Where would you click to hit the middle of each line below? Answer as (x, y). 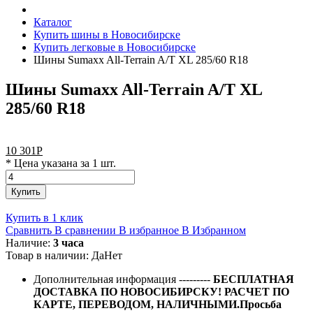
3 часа (68, 242)
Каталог (53, 22)
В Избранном (214, 230)
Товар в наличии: (49, 255)
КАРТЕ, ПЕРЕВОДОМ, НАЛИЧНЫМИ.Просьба (158, 304)
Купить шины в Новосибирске (107, 35)
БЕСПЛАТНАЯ (254, 279)
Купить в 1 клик (44, 217)
